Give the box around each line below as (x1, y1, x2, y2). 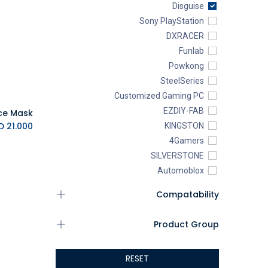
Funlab (178, 46, 204, 56)
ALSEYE (173, 240, 204, 250)
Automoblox (157, 166, 204, 175)
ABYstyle (169, 181, 204, 190)
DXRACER (166, 31, 204, 41)
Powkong (168, 61, 204, 71)
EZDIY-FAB (163, 106, 204, 115)
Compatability (156, 188, 219, 200)
